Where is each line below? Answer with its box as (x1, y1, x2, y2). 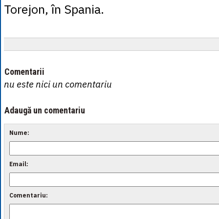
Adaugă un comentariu (4, 105, 85, 115)
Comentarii (4, 66, 44, 77)
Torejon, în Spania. (4, 1, 104, 17)
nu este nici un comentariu (4, 78, 112, 90)
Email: (9, 160, 28, 168)
